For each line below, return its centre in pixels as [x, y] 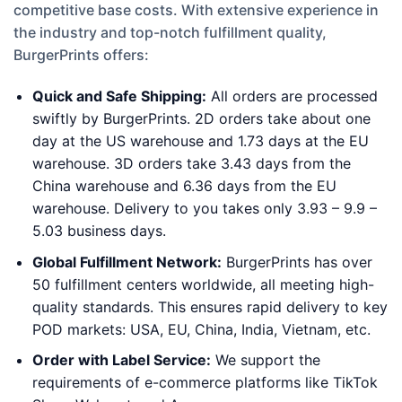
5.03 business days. [99, 231]
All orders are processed [292, 96]
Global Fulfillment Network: [127, 262]
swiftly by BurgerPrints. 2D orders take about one [201, 119]
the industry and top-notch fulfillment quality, [170, 33]
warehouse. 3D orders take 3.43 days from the [191, 164]
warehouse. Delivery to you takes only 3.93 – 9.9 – [204, 209]
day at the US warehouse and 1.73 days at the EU [200, 141]
